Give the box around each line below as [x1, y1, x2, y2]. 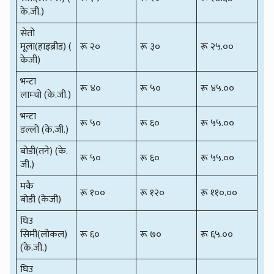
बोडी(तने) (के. [20, 143, 68, 160]
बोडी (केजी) [20, 191, 62, 208]
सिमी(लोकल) [20, 226, 70, 243]
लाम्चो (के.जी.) [20, 86, 72, 103]
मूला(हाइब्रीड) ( [20, 38, 72, 55]
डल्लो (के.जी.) [20, 121, 69, 138]
